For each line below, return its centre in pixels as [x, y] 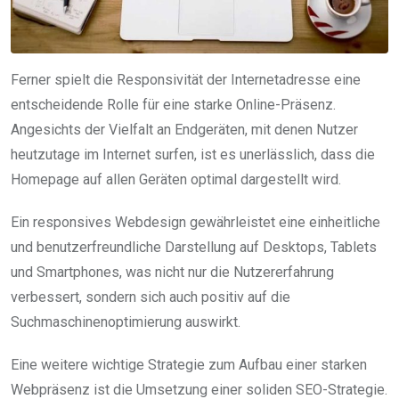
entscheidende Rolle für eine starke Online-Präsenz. [173, 104]
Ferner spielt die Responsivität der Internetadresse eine [186, 79]
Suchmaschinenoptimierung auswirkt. [126, 322]
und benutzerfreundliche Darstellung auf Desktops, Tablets [194, 247]
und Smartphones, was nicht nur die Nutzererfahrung [172, 272]
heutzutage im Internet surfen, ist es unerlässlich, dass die [193, 154]
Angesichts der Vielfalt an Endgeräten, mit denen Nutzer [184, 129]
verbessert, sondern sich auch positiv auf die [151, 297]
